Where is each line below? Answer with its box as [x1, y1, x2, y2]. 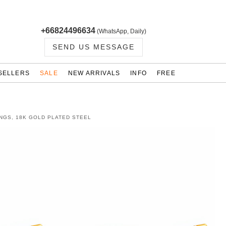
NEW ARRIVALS [68, 70, 121, 77]
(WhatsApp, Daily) [96, 28, 146, 35]
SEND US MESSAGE [52, 43, 135, 51]
